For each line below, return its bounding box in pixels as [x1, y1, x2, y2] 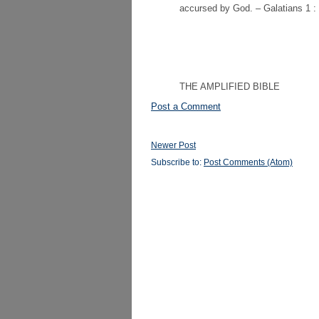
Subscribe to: [151, 157, 204, 167]
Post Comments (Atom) [204, 157, 293, 167]
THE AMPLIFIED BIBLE [179, 81, 280, 92]
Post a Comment [151, 101, 221, 112]
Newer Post [151, 140, 196, 150]
